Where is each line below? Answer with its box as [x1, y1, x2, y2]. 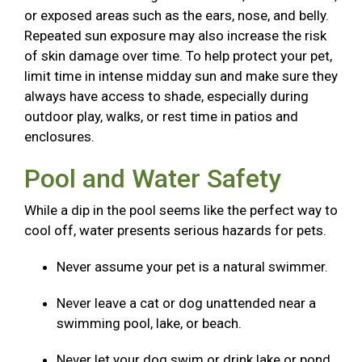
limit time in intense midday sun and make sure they [24, 68, 338, 85]
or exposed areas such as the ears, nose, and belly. [24, 7, 329, 24]
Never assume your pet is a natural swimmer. [57, 259, 331, 276]
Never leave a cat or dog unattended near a [57, 295, 316, 312]
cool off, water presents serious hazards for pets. [24, 222, 333, 239]
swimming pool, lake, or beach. [57, 315, 245, 332]
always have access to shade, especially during [24, 88, 309, 105]
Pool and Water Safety [24, 163, 288, 195]
